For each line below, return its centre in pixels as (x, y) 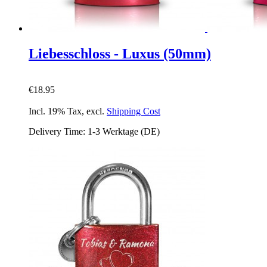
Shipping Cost (133, 111)
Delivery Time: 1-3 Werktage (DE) (94, 132)
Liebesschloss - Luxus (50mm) (120, 54)
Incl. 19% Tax (55, 111)
